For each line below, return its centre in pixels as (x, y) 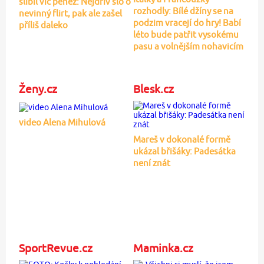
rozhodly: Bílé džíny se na (183, 11)
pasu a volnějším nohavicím (188, 46)
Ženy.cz (38, 89)
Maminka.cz (163, 248)
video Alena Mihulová (62, 123)
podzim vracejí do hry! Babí (187, 22)
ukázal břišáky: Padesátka (184, 151)
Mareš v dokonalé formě (181, 139)
